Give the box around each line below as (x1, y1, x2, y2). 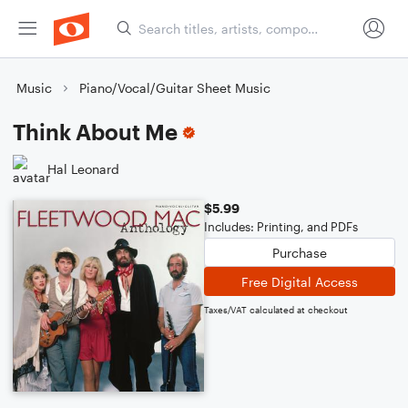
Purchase (272, 244, 327, 260)
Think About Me (13, 118, 178, 145)
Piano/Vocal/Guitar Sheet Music (79, 80, 270, 96)
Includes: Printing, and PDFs (204, 219, 358, 234)
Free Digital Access (241, 273, 358, 290)
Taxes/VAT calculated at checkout (204, 304, 348, 315)
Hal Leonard (47, 160, 119, 177)
